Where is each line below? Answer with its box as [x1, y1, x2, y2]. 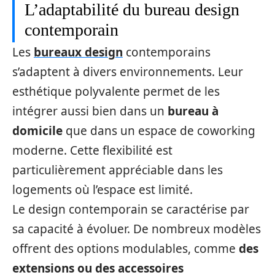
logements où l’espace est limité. [12, 182, 193, 198]
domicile [12, 123, 63, 139]
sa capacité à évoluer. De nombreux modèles [12, 221, 261, 238]
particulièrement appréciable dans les [12, 162, 223, 179]
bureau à [168, 103, 219, 120]
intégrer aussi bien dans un [12, 103, 168, 120]
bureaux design [34, 44, 123, 61]
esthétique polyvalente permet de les [12, 83, 220, 100]
